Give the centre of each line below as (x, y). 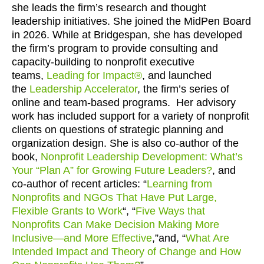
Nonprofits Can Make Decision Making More (115, 225)
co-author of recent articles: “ (79, 184)
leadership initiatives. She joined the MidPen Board (131, 21)
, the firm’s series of (183, 89)
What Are (207, 238)
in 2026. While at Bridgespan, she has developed (127, 35)
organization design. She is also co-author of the (125, 143)
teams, (29, 75)
